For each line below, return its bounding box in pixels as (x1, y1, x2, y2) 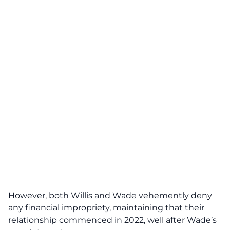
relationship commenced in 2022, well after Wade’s (8, 215, 217, 225)
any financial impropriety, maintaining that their (8, 203, 204, 213)
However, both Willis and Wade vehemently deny (8, 190, 212, 200)
